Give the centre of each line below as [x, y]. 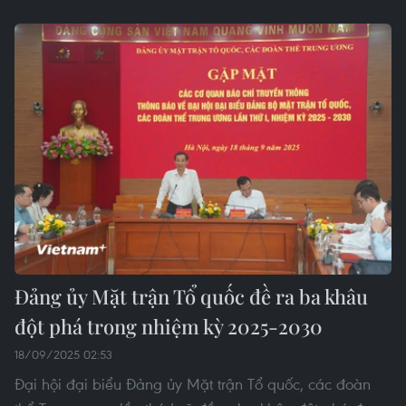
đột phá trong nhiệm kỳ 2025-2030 [169, 327]
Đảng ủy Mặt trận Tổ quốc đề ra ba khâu [191, 297]
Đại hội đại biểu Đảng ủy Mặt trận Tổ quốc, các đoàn [193, 384]
